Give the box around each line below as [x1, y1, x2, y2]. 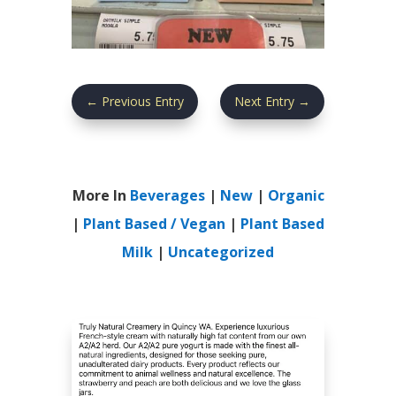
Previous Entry [101, 93, 184, 110]
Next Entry [234, 93, 295, 110]
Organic [267, 186, 324, 206]
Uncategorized [168, 242, 274, 263]
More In [72, 186, 130, 206]
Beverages [129, 186, 205, 206]
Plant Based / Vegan [83, 214, 225, 234]
